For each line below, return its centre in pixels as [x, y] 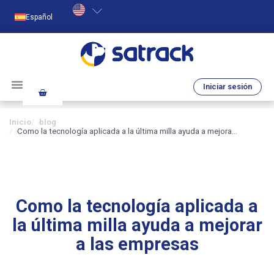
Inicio [20, 122]
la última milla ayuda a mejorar [137, 225]
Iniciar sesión [228, 86]
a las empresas [137, 244]
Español [39, 17]
